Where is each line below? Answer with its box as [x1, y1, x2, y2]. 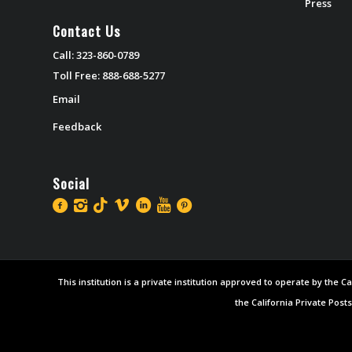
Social [53, 172, 90, 193]
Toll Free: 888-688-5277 [53, 68, 165, 82]
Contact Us [53, 20, 120, 41]
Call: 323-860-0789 [53, 47, 139, 62]
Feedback [53, 119, 101, 134]
